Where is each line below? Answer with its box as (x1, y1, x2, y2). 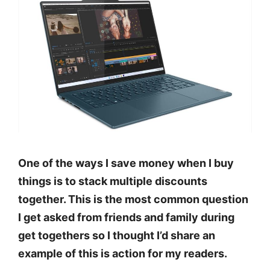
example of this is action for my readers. (18, 246, 227, 260)
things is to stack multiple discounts (18, 174, 207, 187)
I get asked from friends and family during (18, 210, 234, 224)
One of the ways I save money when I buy (18, 156, 234, 169)
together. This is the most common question (18, 192, 248, 206)
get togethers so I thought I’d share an (18, 228, 215, 242)
